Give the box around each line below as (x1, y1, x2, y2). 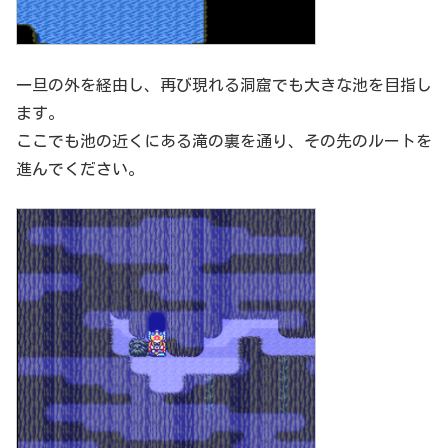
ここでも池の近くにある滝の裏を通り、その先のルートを (16, 132, 432, 149)
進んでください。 (16, 160, 144, 177)
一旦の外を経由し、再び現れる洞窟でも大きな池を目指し (16, 76, 432, 93)
